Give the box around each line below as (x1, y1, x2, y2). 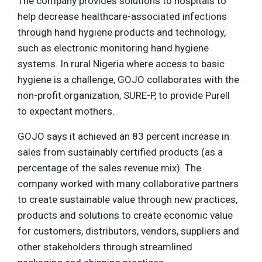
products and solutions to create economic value (18, 209, 233, 222)
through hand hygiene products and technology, (18, 26, 226, 39)
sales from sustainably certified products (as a (18, 146, 223, 158)
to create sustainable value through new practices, (18, 194, 237, 206)
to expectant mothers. (18, 105, 115, 118)
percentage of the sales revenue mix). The (18, 162, 201, 174)
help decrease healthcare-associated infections (18, 11, 227, 23)
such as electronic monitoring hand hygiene (18, 42, 209, 54)
